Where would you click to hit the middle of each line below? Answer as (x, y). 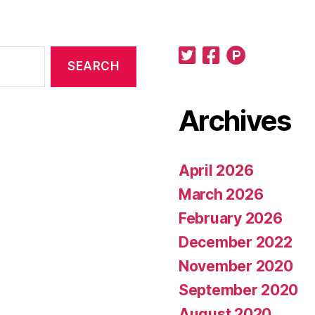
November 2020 (236, 266)
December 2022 (236, 242)
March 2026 (221, 194)
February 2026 (231, 218)
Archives (235, 120)
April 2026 (216, 170)
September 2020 (239, 290)
